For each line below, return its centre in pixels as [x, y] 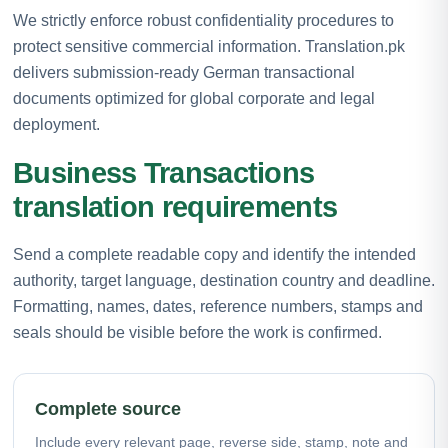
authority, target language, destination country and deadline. [224, 280]
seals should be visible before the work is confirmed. [197, 332]
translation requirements [175, 206]
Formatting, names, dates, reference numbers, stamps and [218, 306]
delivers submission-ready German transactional [184, 72]
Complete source [108, 408]
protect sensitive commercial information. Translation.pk [209, 46]
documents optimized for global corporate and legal [194, 98]
